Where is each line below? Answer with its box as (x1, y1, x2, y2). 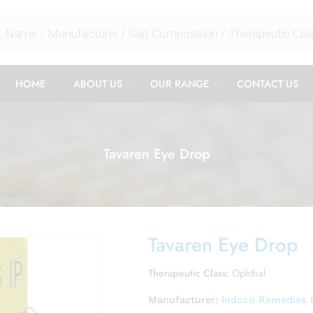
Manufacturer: (148, 293, 221, 306)
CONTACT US (236, 75, 298, 91)
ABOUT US (73, 75, 122, 91)
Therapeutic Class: (148, 265, 229, 280)
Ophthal (232, 265, 265, 280)
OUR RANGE (150, 75, 209, 91)
